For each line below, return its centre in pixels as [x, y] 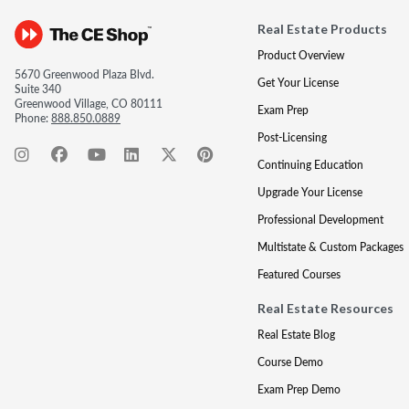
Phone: [33, 118]
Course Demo [290, 362]
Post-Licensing [292, 137]
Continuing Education [310, 165]
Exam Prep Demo [299, 389]
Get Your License [298, 83]
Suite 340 [38, 89]
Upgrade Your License [309, 192]
